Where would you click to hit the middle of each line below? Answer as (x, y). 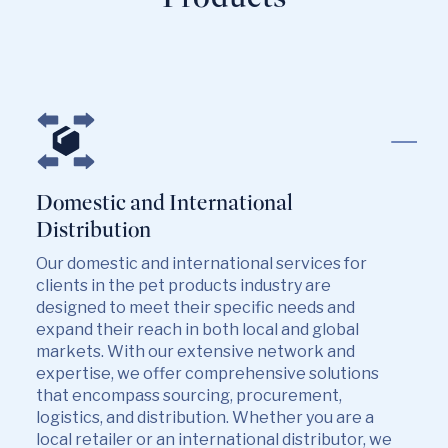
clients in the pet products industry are (183, 285)
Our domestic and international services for (201, 263)
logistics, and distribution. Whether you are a (205, 417)
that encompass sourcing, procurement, (189, 395)
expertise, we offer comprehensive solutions (207, 373)
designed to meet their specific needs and (195, 307)
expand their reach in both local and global (197, 329)
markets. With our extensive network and (195, 351)
